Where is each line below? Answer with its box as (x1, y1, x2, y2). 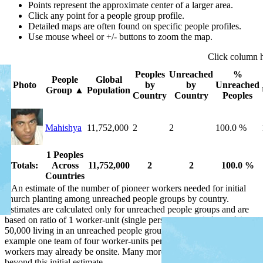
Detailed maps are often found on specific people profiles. (28, 21, 241, 31)
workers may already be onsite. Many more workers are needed (5, 246, 240, 257)
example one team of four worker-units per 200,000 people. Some (5, 235, 248, 246)
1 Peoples (46, 149, 83, 160)
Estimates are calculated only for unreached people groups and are (5, 204, 249, 214)
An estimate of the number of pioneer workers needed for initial (9, 183, 246, 193)
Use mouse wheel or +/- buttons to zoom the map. (28, 31, 213, 42)
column (230, 51, 260, 62)
